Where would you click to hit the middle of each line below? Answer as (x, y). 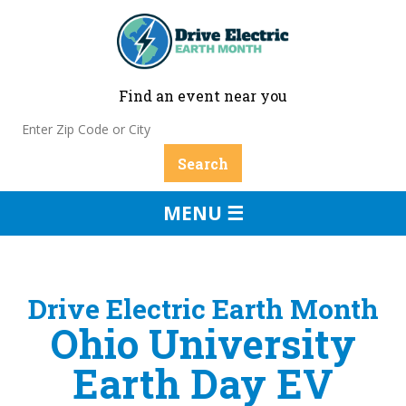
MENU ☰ (203, 213)
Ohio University (203, 343)
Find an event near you (203, 96)
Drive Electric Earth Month (203, 308)
